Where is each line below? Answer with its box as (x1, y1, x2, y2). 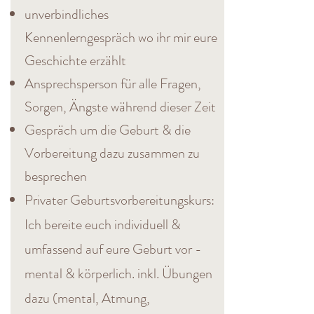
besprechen (25, 166, 90, 186)
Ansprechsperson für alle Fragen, (25, 74, 201, 94)
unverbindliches (25, 4, 109, 25)
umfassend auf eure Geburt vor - (25, 239, 202, 259)
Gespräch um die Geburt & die (25, 120, 191, 140)
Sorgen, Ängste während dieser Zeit (25, 97, 216, 117)
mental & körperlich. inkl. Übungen (25, 264, 212, 284)
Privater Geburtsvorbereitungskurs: (25, 190, 214, 210)
